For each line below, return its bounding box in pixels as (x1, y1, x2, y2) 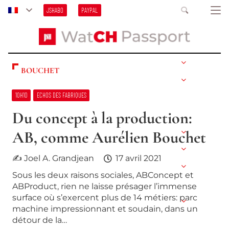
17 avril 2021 (115, 153, 162, 163)
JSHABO (47, 6, 64, 14)
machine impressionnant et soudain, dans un (12, 204, 198, 214)
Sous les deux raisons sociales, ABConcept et (12, 170, 194, 180)
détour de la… (12, 215, 67, 225)
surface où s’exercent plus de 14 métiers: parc (12, 193, 197, 203)
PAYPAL (81, 6, 98, 14)
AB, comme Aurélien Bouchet (12, 127, 206, 147)
